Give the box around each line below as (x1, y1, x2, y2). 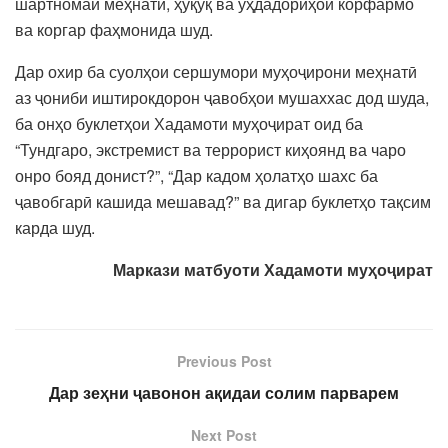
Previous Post (176, 350, 272, 371)
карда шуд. (15, 215, 95, 239)
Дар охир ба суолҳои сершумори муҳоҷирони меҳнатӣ (15, 59, 417, 83)
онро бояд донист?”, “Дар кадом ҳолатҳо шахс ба (15, 163, 378, 187)
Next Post (191, 424, 257, 445)
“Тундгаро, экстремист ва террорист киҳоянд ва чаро (15, 137, 406, 161)
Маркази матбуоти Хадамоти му (113, 257, 368, 281)
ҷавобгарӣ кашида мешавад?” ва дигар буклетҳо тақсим (15, 189, 431, 213)
